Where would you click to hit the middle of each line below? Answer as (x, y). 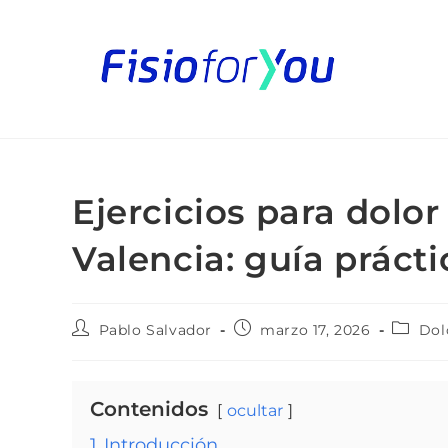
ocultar (255, 410)
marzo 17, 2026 (315, 330)
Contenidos (149, 409)
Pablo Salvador (155, 330)
